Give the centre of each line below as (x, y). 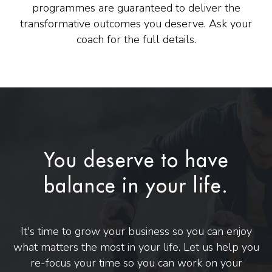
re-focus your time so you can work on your (136, 263)
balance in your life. (136, 186)
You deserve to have (136, 161)
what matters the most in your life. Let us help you (136, 247)
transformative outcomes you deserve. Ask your (136, 23)
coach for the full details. (136, 39)
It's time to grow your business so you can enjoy (136, 231)
